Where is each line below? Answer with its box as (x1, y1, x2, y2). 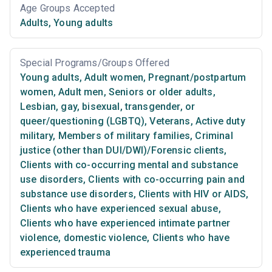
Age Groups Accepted (20, 2, 115, 14)
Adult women (82, 71, 144, 83)
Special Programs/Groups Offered (20, 56, 169, 69)
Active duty (192, 115, 245, 127)
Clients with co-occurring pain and (86, 173, 245, 185)
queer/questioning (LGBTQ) (20, 115, 145, 127)
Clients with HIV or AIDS (135, 188, 246, 200)
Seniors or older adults (106, 86, 213, 98)
